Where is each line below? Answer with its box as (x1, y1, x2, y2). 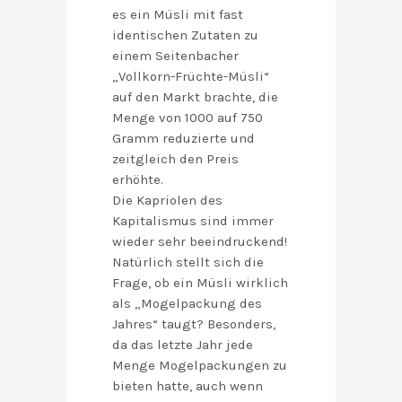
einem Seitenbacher (112, 48, 239, 65)
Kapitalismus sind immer (112, 213, 274, 230)
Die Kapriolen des (112, 192, 223, 209)
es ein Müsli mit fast (112, 6, 243, 23)
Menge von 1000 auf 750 (112, 109, 263, 127)
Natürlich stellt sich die (112, 254, 264, 271)
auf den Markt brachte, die (112, 89, 278, 106)
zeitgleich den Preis (112, 151, 239, 168)
